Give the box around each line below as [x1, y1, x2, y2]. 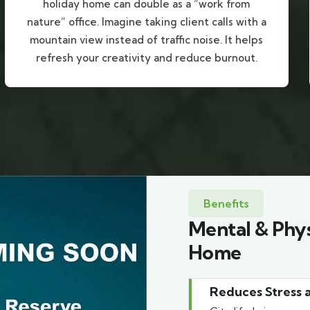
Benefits [203, 197, 248, 211]
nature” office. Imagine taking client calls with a [26, 15, 266, 29]
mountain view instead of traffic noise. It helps [30, 33, 264, 47]
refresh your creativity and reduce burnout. [35, 51, 257, 65]
